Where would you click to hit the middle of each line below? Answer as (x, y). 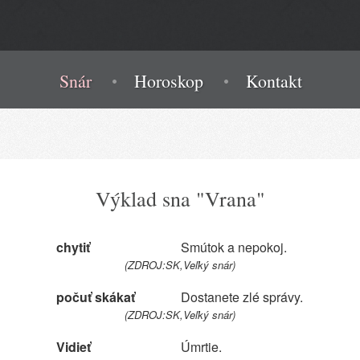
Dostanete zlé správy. (242, 297)
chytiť (73, 247)
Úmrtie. (201, 347)
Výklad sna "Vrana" (180, 198)
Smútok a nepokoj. (234, 247)
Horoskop (168, 81)
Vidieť (74, 347)
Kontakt (274, 81)
